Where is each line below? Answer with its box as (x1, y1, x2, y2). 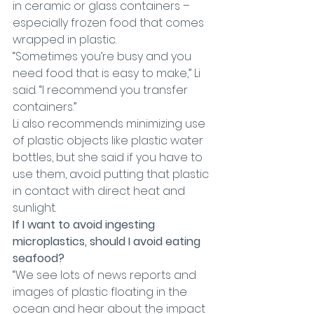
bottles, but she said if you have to (13, 149, 205, 165)
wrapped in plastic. (13, 32, 116, 48)
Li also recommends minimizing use (13, 116, 208, 132)
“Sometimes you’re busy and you (13, 48, 194, 64)
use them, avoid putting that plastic (13, 166, 212, 182)
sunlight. (13, 200, 56, 216)
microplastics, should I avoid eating (13, 233, 203, 250)
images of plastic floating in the (13, 284, 190, 300)
